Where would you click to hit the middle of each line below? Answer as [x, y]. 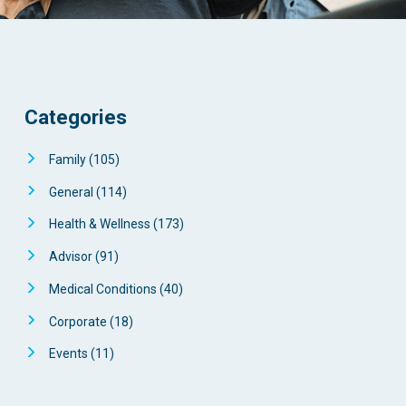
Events [69, 354]
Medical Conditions [104, 289]
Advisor [72, 257]
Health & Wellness [101, 224]
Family [68, 159]
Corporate [79, 321]
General [72, 192]
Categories [75, 116]
